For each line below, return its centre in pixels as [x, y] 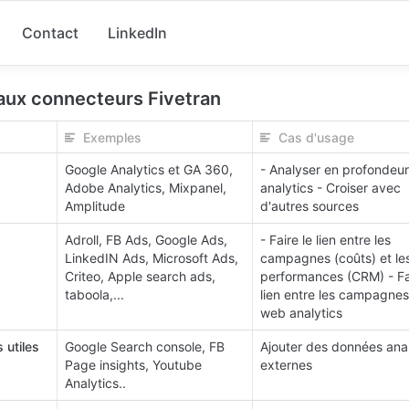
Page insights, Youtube [133, 365]
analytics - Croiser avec [330, 188]
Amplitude [95, 206]
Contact [50, 33]
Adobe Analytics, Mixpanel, [146, 188]
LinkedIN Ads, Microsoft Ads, [152, 258]
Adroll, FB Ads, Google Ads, [146, 240]
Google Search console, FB [145, 346]
